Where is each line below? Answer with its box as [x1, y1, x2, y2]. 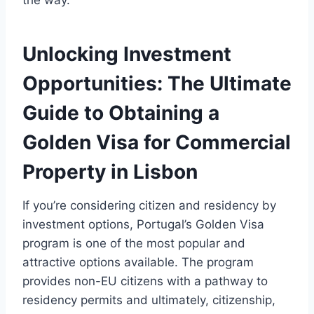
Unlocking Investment [22, 42, 231, 67]
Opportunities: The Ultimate [22, 71, 292, 96]
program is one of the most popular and [22, 236, 245, 251]
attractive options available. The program [22, 255, 254, 270]
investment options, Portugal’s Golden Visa [22, 217, 264, 232]
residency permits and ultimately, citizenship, [22, 293, 275, 308]
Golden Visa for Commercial [22, 130, 291, 155]
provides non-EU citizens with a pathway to [22, 274, 268, 289]
